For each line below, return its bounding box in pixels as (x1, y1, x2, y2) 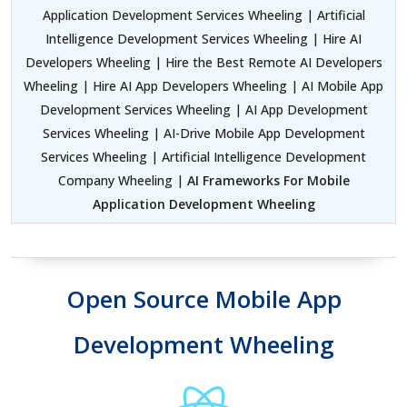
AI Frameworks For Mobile (186, 171, 350, 189)
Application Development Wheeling (92, 194, 315, 213)
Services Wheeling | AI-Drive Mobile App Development (42, 124, 365, 142)
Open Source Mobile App (65, 282, 342, 315)
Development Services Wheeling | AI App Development (39, 100, 368, 118)
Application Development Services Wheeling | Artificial (42, 5, 365, 24)
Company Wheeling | (57, 171, 187, 189)
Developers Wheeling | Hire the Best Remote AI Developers (25, 53, 382, 71)
